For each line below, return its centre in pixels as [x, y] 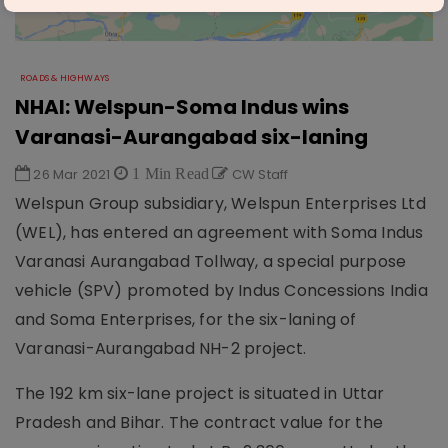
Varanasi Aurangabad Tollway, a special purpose [211, 262]
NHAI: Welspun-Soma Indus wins [182, 107]
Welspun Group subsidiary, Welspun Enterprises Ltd [220, 204]
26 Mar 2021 [72, 175]
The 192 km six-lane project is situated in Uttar [200, 394]
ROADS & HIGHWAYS [65, 78]
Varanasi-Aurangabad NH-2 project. [161, 349]
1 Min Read [169, 173]
